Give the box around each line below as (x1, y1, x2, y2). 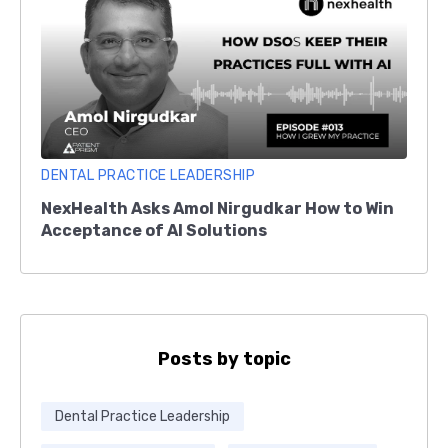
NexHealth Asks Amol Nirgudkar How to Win (41, 198, 394, 218)
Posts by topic (157, 347, 291, 370)
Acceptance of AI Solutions (41, 220, 267, 240)
